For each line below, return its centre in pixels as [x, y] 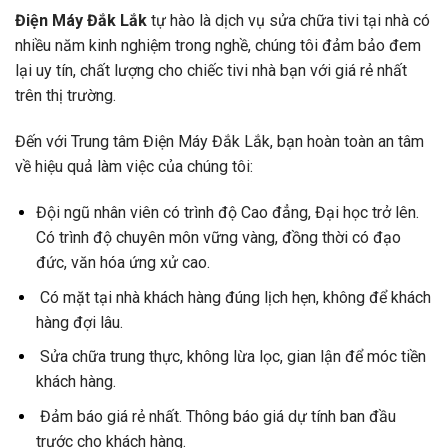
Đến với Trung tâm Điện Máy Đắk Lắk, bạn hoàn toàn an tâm [219, 142]
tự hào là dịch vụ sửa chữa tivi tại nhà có [288, 21]
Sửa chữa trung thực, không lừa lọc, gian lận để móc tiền [230, 357]
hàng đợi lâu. [79, 322]
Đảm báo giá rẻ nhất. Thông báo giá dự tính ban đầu [215, 416]
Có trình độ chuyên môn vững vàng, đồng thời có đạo [218, 238]
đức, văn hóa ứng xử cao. [122, 263]
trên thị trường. [65, 96]
